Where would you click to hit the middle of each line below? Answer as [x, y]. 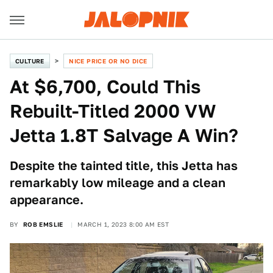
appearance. [47, 200]
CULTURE [30, 61]
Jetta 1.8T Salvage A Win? [124, 135]
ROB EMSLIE [43, 224]
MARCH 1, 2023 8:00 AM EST [123, 224]
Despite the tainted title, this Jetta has [124, 166]
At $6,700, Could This [105, 87]
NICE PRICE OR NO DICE [108, 61]
